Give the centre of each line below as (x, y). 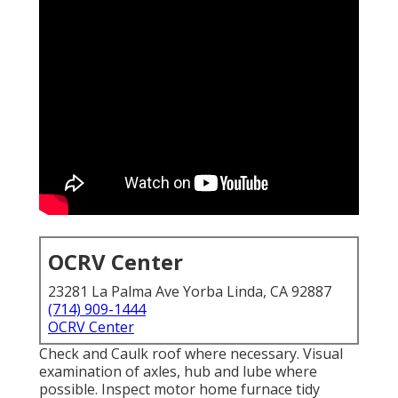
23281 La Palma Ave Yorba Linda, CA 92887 (190, 292)
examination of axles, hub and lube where (178, 372)
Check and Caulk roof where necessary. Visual (191, 354)
